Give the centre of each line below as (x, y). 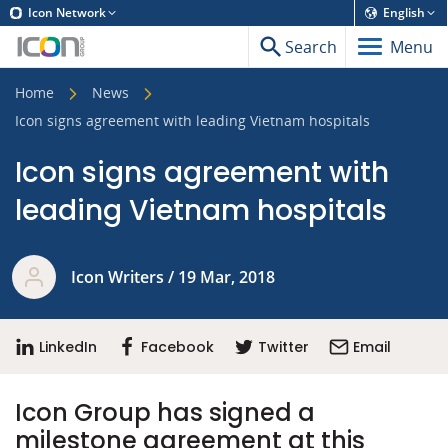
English (404, 12)
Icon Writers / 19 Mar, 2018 (173, 277)
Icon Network (67, 12)
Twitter (283, 347)
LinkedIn (68, 347)
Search (311, 46)
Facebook (177, 347)
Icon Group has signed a (165, 413)
